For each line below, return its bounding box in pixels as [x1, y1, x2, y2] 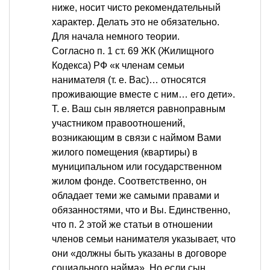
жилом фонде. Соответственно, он [52, 176, 207, 187]
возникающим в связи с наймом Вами [52, 133, 221, 143]
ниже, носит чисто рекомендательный [52, 2, 221, 13]
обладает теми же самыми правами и [52, 190, 219, 201]
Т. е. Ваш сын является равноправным [52, 104, 225, 115]
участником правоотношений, [52, 118, 185, 129]
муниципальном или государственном [52, 162, 222, 172]
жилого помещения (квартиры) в [52, 147, 198, 158]
